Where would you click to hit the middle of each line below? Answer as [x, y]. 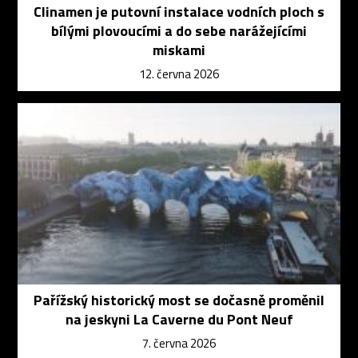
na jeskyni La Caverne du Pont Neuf [179, 319]
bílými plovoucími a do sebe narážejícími [179, 30]
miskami [179, 50]
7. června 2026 [179, 343]
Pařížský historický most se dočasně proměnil [179, 300]
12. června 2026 [179, 74]
